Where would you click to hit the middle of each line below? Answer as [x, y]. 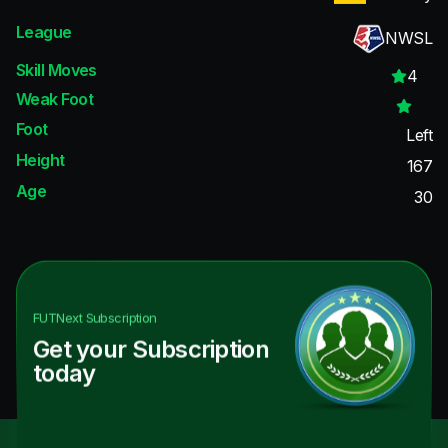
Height [40, 159]
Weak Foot [54, 99]
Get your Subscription [151, 349]
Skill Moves [56, 69]
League [44, 32]
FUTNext [58, 317]
